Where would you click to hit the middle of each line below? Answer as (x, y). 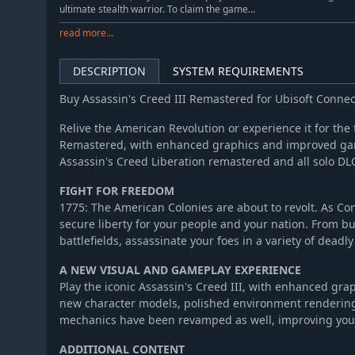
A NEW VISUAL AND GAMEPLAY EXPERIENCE (180, 270)
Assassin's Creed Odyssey (122, 86)
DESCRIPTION (109, 71)
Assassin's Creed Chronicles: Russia (144, 44)
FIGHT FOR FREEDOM (117, 191)
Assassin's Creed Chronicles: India (141, 22)
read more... (86, 32)
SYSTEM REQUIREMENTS (238, 71)
